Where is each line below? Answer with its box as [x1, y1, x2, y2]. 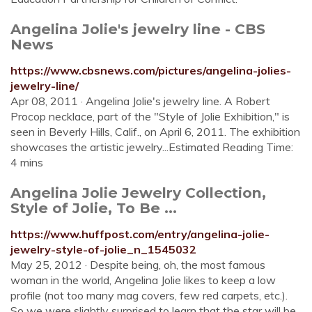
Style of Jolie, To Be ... [10, 199, 177, 217]
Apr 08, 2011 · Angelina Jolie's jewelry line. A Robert [10, 94, 270, 108]
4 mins [10, 155, 43, 169]
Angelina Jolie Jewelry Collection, [10, 184, 266, 201]
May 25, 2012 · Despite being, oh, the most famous [10, 258, 265, 272]
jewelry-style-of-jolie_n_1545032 [10, 242, 196, 256]
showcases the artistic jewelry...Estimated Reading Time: [10, 140, 293, 154]
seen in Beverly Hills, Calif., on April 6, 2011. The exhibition [10, 125, 300, 139]
